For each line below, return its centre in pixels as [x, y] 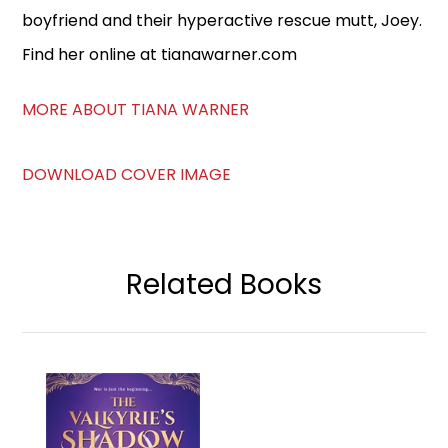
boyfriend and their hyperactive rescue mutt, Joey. [222, 21]
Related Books [224, 285]
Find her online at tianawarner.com [160, 55]
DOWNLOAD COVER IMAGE [127, 175]
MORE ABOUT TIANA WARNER [136, 110]
